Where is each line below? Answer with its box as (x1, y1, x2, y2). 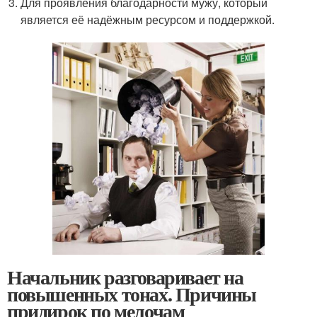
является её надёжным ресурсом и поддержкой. (21, 11, 275, 28)
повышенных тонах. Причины (7, 279, 256, 309)
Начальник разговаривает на (7, 262, 243, 292)
